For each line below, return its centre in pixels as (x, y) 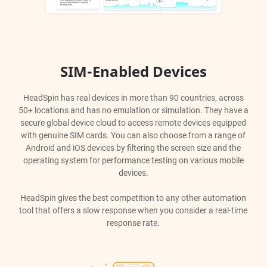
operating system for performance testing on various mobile (133, 160)
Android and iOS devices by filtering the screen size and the (133, 148)
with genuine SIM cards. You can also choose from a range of (133, 135)
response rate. (133, 223)
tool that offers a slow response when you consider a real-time (133, 210)
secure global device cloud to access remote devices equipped (133, 122)
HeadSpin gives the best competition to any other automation (133, 198)
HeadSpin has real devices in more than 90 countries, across (133, 97)
